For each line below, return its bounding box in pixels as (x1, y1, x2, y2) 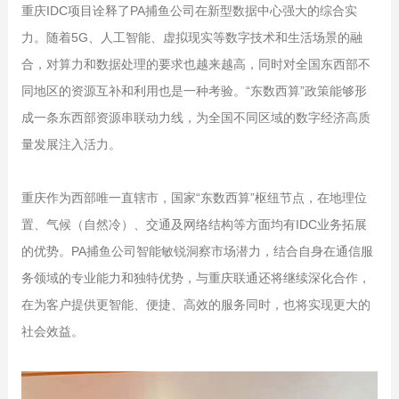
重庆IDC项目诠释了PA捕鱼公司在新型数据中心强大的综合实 (20, 3, 357, 18)
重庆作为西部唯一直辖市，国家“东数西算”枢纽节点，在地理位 (20, 190, 367, 205)
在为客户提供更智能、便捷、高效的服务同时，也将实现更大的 (20, 297, 370, 312)
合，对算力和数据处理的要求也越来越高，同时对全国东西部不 (20, 56, 370, 71)
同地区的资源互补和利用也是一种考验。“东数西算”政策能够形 (20, 83, 367, 98)
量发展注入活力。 (20, 136, 121, 151)
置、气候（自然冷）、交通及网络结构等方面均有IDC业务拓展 (20, 216, 367, 232)
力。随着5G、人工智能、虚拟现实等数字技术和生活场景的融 (20, 29, 362, 45)
